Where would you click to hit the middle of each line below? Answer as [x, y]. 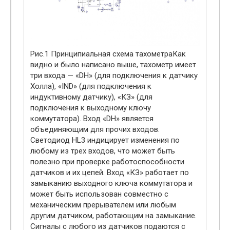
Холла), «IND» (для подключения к [91, 86]
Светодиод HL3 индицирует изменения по [105, 140]
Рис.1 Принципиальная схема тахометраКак [108, 54]
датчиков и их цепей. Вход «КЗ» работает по [110, 172]
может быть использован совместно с [99, 194]
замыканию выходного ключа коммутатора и [111, 183]
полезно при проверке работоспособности [107, 161]
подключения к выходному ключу [91, 108]
